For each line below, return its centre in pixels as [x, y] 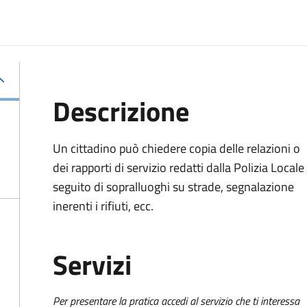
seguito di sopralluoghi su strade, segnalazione [173, 187]
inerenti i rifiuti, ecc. [103, 206]
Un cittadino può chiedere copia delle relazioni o [176, 148]
